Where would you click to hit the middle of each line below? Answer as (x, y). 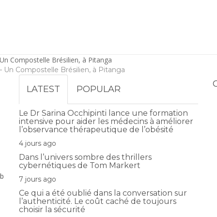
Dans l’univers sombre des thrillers (85, 157)
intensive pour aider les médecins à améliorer (106, 121)
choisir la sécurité (53, 209)
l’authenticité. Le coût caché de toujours (98, 201)
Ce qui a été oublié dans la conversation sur (103, 193)
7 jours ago (39, 179)
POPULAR (99, 89)
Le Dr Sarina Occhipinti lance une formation (103, 113)
